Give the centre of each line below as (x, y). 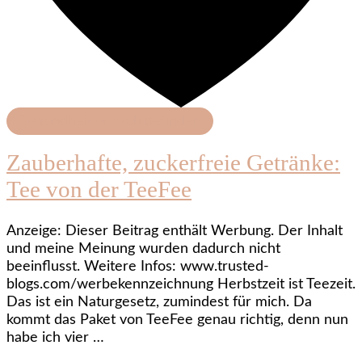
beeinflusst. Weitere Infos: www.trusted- (138, 267)
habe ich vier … (55, 338)
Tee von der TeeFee (99, 189)
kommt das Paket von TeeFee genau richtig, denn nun (177, 320)
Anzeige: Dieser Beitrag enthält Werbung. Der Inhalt (175, 232)
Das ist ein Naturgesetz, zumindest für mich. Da (159, 303)
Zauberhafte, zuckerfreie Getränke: (173, 162)
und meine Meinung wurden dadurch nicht (143, 249)
